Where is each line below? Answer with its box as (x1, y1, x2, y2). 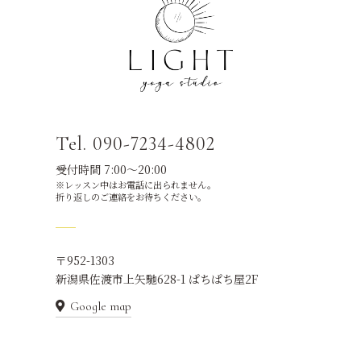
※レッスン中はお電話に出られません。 (55, 178, 216, 192)
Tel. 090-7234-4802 (55, 132, 215, 156)
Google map (69, 299, 131, 314)
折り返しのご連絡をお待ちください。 (55, 190, 206, 204)
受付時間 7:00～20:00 (55, 161, 167, 178)
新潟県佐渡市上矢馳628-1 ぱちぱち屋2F (55, 271, 258, 288)
